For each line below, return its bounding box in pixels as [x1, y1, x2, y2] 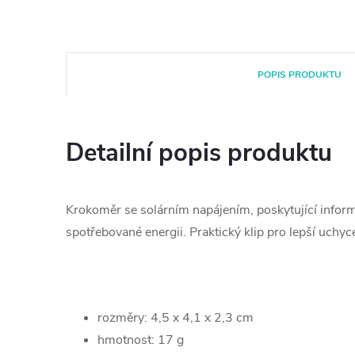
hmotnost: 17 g [97, 331, 184, 349]
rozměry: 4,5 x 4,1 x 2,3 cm [97, 309, 254, 326]
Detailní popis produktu [66, 136, 332, 170]
